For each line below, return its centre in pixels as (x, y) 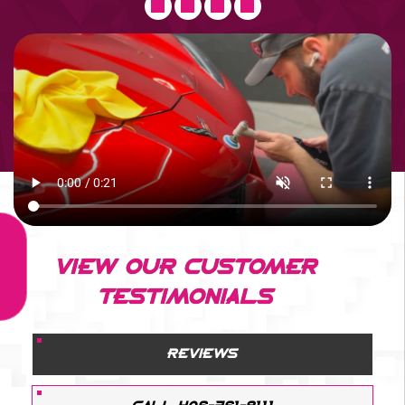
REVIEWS (202, 354)
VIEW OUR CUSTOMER (186, 268)
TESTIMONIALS (186, 298)
